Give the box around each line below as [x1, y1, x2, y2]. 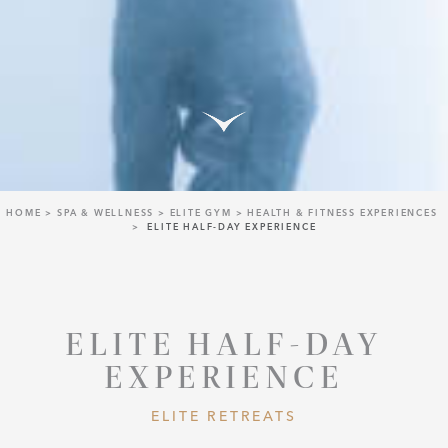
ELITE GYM [169, 207, 232, 219]
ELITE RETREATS [151, 406, 297, 425]
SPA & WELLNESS [56, 207, 155, 219]
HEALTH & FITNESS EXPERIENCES [247, 207, 438, 219]
